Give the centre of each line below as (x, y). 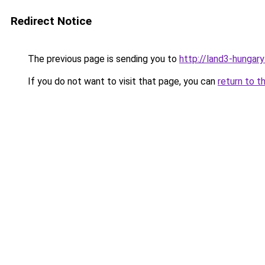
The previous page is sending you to (102, 59)
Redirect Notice (51, 21)
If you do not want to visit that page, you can (122, 81)
